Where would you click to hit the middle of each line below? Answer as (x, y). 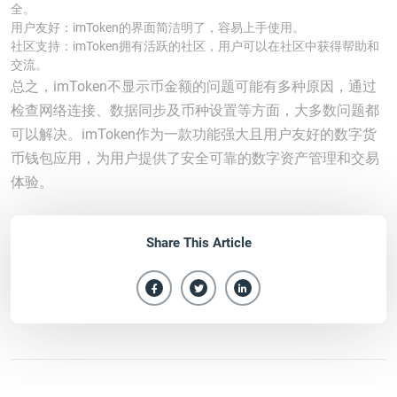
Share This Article (198, 243)
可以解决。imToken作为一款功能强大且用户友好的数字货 (194, 134)
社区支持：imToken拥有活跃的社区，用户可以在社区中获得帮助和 (195, 46)
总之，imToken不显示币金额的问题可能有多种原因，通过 (194, 86)
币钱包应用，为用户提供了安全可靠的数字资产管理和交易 (195, 158)
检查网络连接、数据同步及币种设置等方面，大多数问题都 (195, 110)
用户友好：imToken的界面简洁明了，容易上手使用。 (158, 27)
